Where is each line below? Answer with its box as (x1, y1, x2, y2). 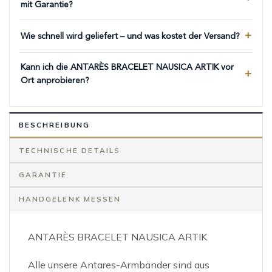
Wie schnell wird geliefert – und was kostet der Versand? (21, 32, 240, 41)
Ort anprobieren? (21, 76, 89, 86)
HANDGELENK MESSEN (19, 194, 121, 204)
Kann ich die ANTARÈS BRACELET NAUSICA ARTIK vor (21, 63, 234, 72)
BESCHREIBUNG (19, 120, 90, 130)
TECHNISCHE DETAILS (19, 146, 121, 155)
